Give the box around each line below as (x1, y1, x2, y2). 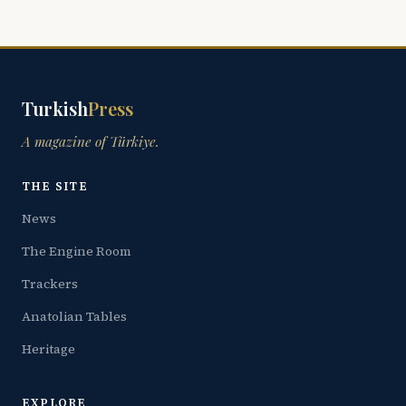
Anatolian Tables (22, 307, 127, 326)
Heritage (22, 340, 75, 359)
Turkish (22, 95, 88, 121)
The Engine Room (22, 242, 131, 261)
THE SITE (22, 178, 88, 194)
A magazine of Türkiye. (22, 131, 159, 150)
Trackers (22, 275, 78, 294)
